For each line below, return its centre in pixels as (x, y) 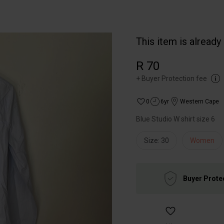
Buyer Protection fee (174, 78)
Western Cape (199, 101)
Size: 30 (156, 140)
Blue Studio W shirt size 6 (175, 119)
